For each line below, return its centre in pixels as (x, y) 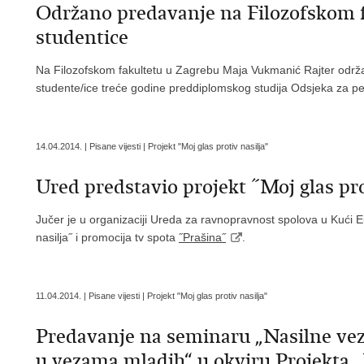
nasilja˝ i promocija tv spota (107, 237)
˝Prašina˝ (202, 237)
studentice (82, 37)
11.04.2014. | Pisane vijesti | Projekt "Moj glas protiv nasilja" (152, 296)
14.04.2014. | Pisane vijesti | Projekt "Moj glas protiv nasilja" (152, 146)
